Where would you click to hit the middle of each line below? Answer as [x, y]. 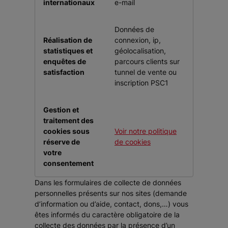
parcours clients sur [147, 61]
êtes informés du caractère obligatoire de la [107, 215]
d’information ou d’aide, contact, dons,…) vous [111, 204]
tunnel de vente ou [146, 72]
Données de [134, 29]
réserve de [62, 142]
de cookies [133, 142]
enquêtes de [65, 61]
